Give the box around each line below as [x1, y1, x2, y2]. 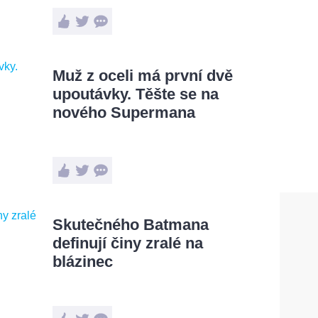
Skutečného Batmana [53, 215, 209, 234]
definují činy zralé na [53, 234, 203, 252]
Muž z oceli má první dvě [53, 66, 233, 84]
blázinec [53, 252, 113, 270]
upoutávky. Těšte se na [53, 84, 219, 103]
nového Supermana [53, 103, 195, 121]
